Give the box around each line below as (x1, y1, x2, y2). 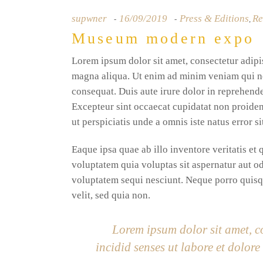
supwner (72, 13, 107, 24)
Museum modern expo (72, 30, 254, 47)
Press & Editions (180, 13, 249, 24)
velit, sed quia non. (72, 190, 150, 201)
